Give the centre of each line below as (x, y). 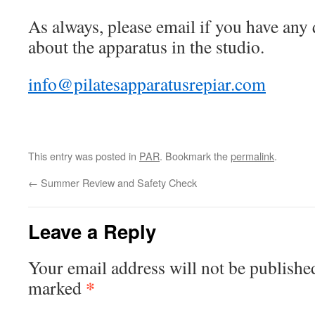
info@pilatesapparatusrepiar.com (147, 84)
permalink (252, 156)
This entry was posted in (84, 156)
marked (57, 288)
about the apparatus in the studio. (146, 46)
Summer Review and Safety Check (117, 182)
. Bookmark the (195, 156)
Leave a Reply (92, 231)
